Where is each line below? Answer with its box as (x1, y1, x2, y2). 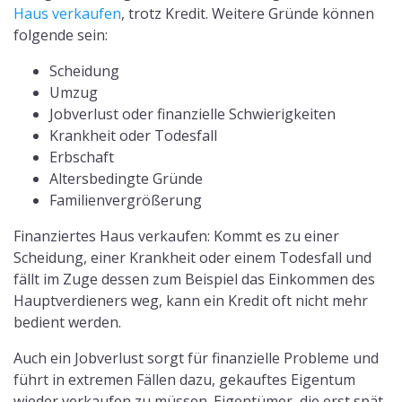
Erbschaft (49, 147, 114, 168)
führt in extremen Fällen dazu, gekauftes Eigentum (13, 370, 355, 390)
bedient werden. (13, 312, 121, 333)
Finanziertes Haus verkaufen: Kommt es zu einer (13, 226, 339, 247)
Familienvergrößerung (49, 190, 202, 211)
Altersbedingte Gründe (49, 169, 203, 189)
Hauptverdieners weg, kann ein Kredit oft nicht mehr (13, 291, 368, 311)
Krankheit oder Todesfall (49, 126, 217, 146)
